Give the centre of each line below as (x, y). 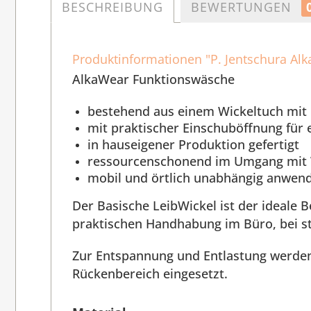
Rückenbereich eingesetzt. (150, 274)
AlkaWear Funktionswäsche (153, 79)
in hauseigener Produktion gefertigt (193, 145)
